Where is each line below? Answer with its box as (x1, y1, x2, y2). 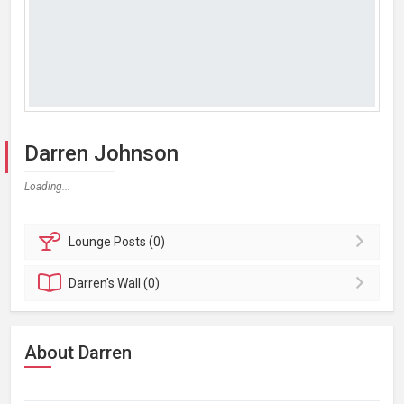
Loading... (24, 180, 70, 193)
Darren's (69, 276, 118, 290)
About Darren (24, 342, 132, 363)
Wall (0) (117, 276, 161, 290)
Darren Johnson (24, 141, 179, 166)
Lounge (69, 234, 115, 249)
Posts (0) (114, 234, 166, 249)
